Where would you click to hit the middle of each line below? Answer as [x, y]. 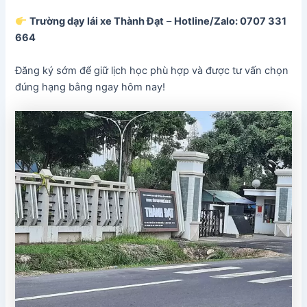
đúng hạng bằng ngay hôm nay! [90, 87]
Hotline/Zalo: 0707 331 [231, 22]
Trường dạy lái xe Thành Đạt [97, 22]
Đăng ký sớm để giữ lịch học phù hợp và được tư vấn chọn [152, 70]
